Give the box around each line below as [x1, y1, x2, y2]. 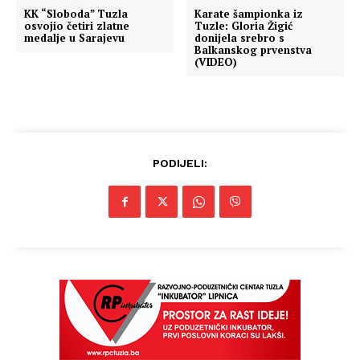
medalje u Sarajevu [24, 31, 125, 45]
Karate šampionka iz [194, 6, 304, 21]
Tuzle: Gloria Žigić [194, 18, 293, 33]
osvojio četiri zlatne [24, 18, 129, 33]
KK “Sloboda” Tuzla [24, 6, 128, 21]
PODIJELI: [153, 157, 207, 170]
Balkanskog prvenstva [194, 43, 316, 57]
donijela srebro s [194, 31, 285, 45]
